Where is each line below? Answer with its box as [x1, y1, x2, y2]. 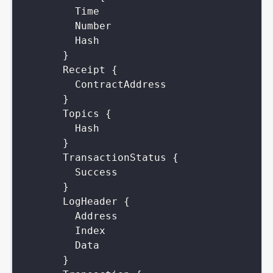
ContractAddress [74, 78, 166, 90]
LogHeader [62, 195, 118, 207]
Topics [62, 107, 99, 119]
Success [74, 166, 118, 178]
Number [74, 19, 112, 32]
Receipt [62, 63, 105, 76]
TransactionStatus [62, 151, 166, 163]
